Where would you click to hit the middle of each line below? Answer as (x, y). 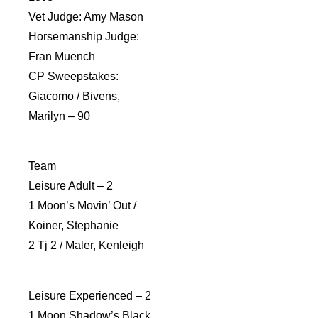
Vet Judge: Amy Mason (86, 16)
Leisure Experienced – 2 (90, 295)
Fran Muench (62, 56)
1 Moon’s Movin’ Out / (82, 206)
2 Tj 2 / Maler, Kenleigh (86, 246)
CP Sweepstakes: (73, 76)
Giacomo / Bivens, (74, 96)
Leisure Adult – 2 (71, 186)
